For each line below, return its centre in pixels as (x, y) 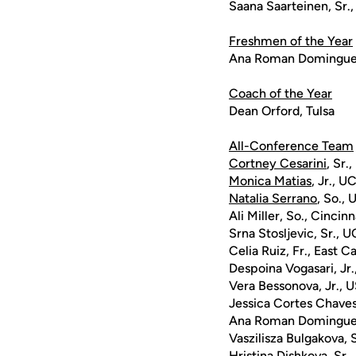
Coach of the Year (281, 93)
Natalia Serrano (273, 198)
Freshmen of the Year (291, 41)
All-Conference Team (291, 146)
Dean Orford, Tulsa (282, 111)
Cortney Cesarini (278, 163)
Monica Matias (270, 181)
